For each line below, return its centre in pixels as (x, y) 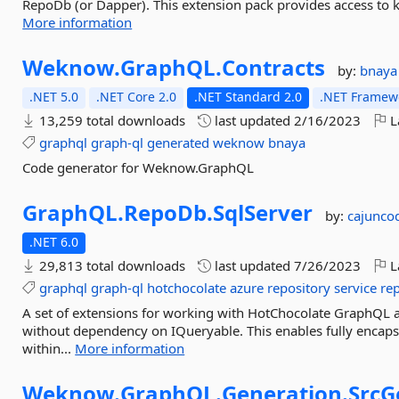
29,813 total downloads (111, 265)
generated (179, 142)
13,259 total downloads (111, 120)
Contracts (274, 67)
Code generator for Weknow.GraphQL (138, 167)
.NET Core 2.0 (137, 97)
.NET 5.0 (54, 97)
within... (49, 348)
